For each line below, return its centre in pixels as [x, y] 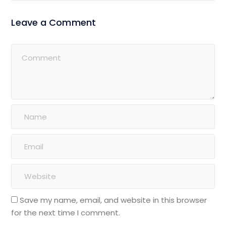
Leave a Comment [53, 23]
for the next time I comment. [66, 213]
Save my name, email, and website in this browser [114, 200]
